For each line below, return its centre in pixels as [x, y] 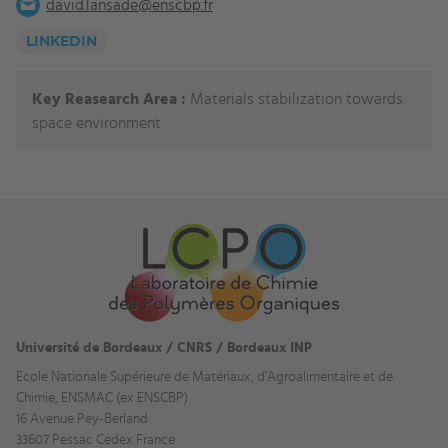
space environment [96, 122]
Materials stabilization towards [294, 98]
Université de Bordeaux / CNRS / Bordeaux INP [164, 347]
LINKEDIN [61, 41]
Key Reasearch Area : [109, 98]
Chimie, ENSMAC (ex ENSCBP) [102, 397]
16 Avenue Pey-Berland [82, 418]
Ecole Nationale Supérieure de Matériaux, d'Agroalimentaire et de [204, 376]
